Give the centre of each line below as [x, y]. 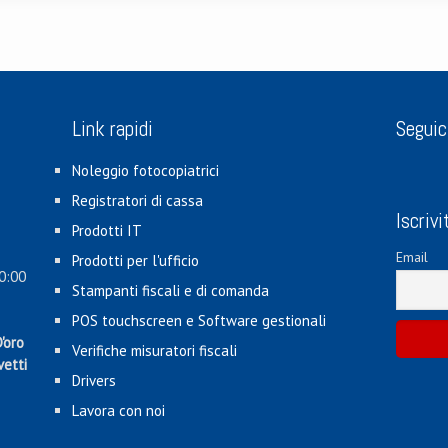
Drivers [93, 380]
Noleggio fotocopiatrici [145, 170]
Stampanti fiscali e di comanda [170, 290]
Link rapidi [112, 128]
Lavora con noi [118, 410]
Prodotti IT [106, 230]
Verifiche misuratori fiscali [154, 350]
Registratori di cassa [137, 200]
